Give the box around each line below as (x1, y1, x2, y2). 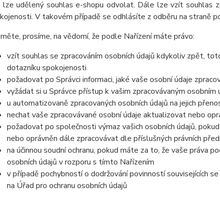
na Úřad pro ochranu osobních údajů (6, 180, 127, 191)
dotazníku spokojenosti (6, 62, 86, 73)
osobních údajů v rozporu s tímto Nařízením (6, 157, 154, 167)
